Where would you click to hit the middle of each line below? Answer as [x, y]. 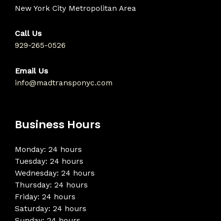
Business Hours [58, 124]
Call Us [28, 34]
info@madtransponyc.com [64, 83]
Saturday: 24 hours [51, 208]
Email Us [31, 71]
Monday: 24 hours [48, 149]
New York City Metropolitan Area [75, 9]
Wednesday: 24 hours [55, 173]
